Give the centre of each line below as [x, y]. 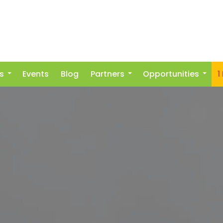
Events [36, 74]
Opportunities [171, 74]
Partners [108, 74]
